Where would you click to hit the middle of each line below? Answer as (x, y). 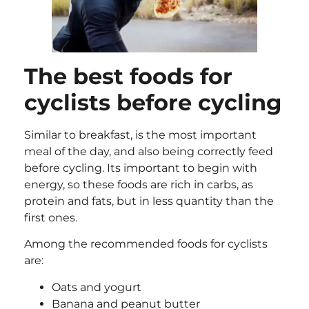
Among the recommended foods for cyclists (146, 244)
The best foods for (128, 76)
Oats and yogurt (97, 287)
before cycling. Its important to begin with (141, 168)
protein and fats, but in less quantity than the (149, 201)
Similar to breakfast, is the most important (140, 134)
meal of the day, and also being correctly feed (149, 151)
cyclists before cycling (153, 102)
